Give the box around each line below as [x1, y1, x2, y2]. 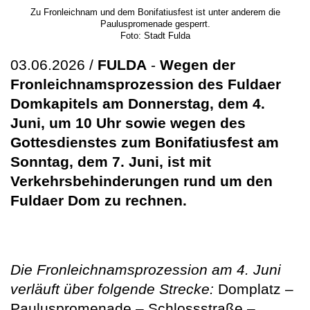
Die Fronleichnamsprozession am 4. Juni [10, 262, 281, 278]
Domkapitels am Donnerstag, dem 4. [10, 95, 265, 112]
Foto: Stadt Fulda [120, 30, 190, 42]
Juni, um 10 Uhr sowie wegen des [10, 115, 246, 131]
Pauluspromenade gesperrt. [100, 19, 210, 30]
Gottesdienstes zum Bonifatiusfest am [10, 134, 279, 151]
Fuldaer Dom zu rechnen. [10, 192, 187, 209]
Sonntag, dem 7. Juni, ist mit [10, 154, 211, 170]
